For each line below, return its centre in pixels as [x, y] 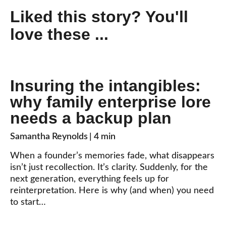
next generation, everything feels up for [90, 179]
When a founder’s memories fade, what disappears [112, 156]
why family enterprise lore [110, 102]
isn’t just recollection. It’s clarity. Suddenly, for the [109, 168]
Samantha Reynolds [49, 137]
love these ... [59, 35]
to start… [28, 203]
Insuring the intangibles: [105, 86]
